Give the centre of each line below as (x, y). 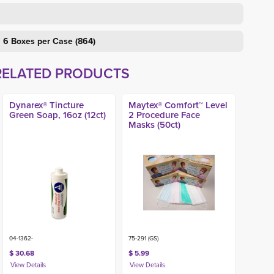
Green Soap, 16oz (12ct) (57, 115)
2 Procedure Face (165, 115)
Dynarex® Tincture (46, 105)
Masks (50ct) (155, 124)
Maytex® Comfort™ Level (178, 105)
